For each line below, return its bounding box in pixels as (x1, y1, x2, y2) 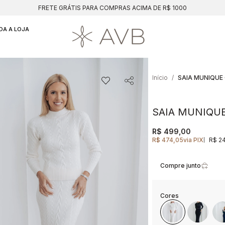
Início (152, 74, 168, 81)
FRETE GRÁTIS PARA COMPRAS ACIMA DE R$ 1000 (38, 4, 187, 12)
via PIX (183, 136, 204, 144)
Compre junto (160, 162, 201, 169)
